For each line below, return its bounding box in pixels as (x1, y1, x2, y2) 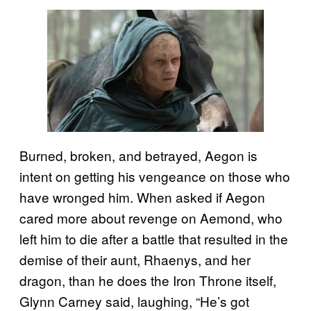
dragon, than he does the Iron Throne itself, (19, 270, 276, 289)
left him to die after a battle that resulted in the (19, 228, 288, 248)
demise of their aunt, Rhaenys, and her (19, 249, 251, 269)
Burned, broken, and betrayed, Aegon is (19, 145, 258, 165)
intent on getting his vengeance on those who (19, 166, 290, 185)
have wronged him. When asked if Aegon (19, 187, 265, 206)
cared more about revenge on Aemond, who (19, 208, 283, 227)
